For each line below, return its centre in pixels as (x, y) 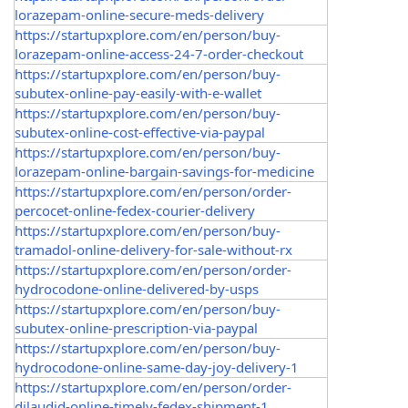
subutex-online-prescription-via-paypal (136, 328)
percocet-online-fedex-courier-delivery (135, 210)
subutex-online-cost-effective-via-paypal (140, 132)
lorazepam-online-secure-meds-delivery (139, 15)
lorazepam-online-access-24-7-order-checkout (159, 54)
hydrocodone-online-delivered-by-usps (137, 289)
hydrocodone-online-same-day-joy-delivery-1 (157, 367)
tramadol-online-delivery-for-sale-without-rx (153, 250)
